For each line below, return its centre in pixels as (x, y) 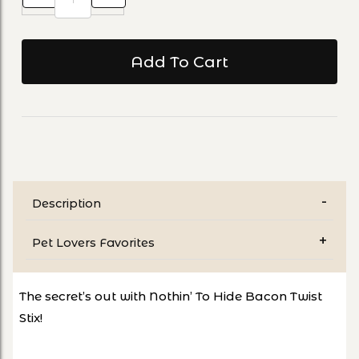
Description (67, 203)
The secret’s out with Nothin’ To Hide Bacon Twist (171, 296)
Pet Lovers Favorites (93, 242)
